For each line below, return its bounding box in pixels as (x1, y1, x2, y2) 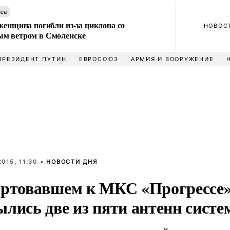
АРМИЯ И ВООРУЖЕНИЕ (130, 55, 214, 63)
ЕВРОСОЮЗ (79, 55, 119, 63)
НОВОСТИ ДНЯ (46, 158, 98, 165)
